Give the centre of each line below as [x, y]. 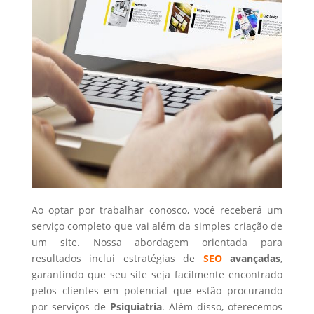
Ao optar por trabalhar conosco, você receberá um [157, 210]
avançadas [251, 258]
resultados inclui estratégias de [117, 258]
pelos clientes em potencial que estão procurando [157, 291]
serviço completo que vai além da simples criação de [157, 226]
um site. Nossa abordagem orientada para [157, 242]
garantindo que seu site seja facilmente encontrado [157, 274]
